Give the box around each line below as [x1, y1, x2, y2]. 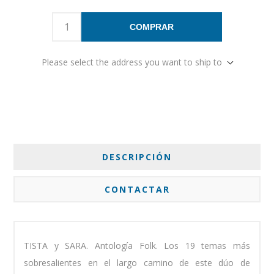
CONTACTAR [104, 183, 170, 195]
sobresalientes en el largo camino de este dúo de [24, 256, 250, 268]
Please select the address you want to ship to [42, 56, 222, 68]
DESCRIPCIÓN [102, 150, 172, 163]
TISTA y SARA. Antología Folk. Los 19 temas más [24, 239, 250, 251]
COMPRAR [130, 21, 174, 32]
